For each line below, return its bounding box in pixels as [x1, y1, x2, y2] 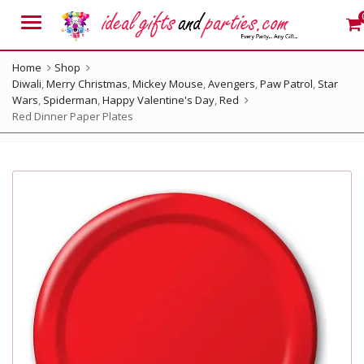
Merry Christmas [46, 76, 128, 91]
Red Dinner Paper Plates [12, 109, 133, 123]
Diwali [12, 76, 41, 91]
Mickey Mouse [132, 76, 203, 91]
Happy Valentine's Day [102, 93, 214, 107]
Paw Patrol [260, 76, 313, 91]
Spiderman [43, 93, 97, 107]
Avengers [208, 76, 255, 91]
